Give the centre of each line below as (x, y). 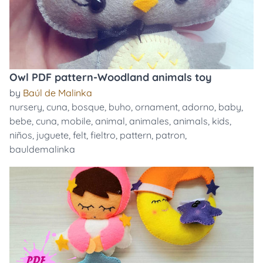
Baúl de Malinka (58, 93)
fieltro (103, 135)
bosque (88, 107)
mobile (76, 121)
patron (170, 135)
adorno (198, 107)
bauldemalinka (42, 149)
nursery (26, 107)
